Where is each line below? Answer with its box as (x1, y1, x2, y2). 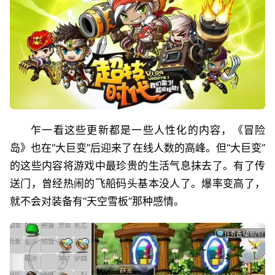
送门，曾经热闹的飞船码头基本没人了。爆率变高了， (10, 177, 265, 190)
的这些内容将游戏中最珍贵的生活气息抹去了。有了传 (10, 159, 265, 172)
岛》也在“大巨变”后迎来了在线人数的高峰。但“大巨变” (10, 141, 265, 154)
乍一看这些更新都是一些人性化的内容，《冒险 (31, 123, 265, 136)
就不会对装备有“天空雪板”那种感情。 (10, 195, 184, 207)
